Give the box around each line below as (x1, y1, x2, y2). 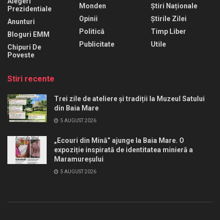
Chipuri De (7, 43, 41, 52)
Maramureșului (54, 155, 104, 164)
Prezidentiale (7, 5, 52, 13)
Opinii (79, 15, 98, 23)
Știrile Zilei (151, 15, 187, 23)
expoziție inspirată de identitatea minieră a (54, 146, 193, 154)
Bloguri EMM (7, 30, 50, 39)
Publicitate (79, 40, 114, 49)
